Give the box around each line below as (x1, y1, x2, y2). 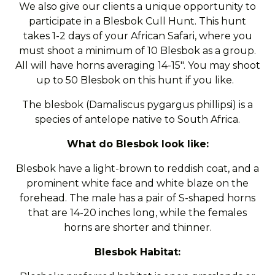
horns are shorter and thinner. (63, 222, 212, 233)
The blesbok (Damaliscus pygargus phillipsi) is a (22, 99, 253, 110)
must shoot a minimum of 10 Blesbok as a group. (19, 45, 256, 56)
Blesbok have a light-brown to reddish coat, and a (16, 163, 259, 174)
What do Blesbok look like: (66, 138, 209, 150)
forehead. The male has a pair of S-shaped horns (20, 192, 255, 204)
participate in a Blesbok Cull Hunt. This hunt (29, 15, 246, 27)
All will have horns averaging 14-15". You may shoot (15, 60, 260, 71)
